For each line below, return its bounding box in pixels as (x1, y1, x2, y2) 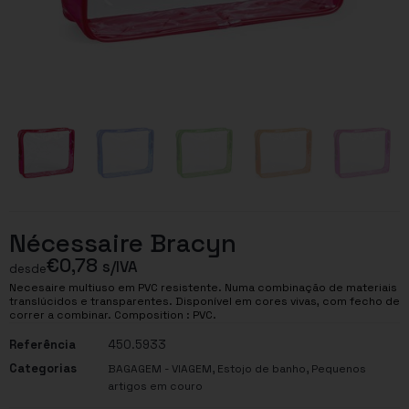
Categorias (9, 360, 77, 376)
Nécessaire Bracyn (9, 226, 236, 260)
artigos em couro (108, 378, 203, 393)
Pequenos (311, 361, 366, 376)
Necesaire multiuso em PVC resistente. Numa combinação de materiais (9, 279, 397, 295)
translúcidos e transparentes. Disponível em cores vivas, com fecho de (9, 293, 400, 309)
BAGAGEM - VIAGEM (108, 361, 212, 376)
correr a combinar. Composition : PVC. (114, 307, 216, 322)
